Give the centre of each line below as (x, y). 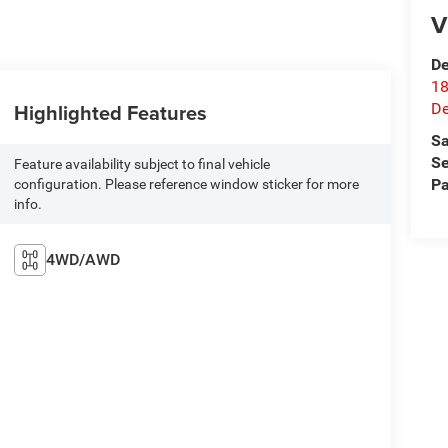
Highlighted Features (110, 113)
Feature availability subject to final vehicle (141, 164)
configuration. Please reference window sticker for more (186, 184)
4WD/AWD (82, 259)
